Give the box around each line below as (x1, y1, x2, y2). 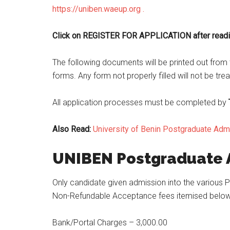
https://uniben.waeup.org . (52, 4, 144, 14)
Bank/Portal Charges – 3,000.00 (52, 218, 167, 227)
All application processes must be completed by (52, 98, 228, 107)
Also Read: (52, 124, 93, 134)
